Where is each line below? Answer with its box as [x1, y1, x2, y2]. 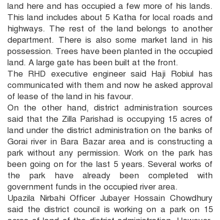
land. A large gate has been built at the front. [7, 57, 178, 68]
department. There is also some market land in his [7, 34, 213, 45]
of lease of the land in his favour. [7, 91, 134, 102]
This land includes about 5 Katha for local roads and [7, 12, 213, 23]
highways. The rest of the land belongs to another [7, 23, 213, 34]
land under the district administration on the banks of [7, 125, 213, 136]
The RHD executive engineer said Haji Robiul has [7, 68, 213, 79]
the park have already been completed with [7, 170, 213, 181]
